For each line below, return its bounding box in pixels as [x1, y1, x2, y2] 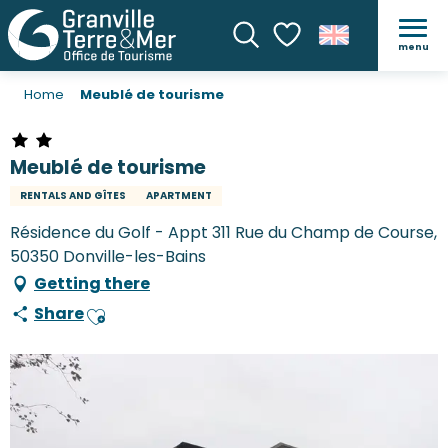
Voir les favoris [270, 61, 384, 84]
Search [230, 51, 296, 78]
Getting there [34, 272, 150, 296]
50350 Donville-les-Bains [10, 245, 206, 269]
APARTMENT [146, 188, 212, 204]
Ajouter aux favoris [84, 312, 229, 336]
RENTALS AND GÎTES [20, 188, 126, 204]
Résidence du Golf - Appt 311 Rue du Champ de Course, [10, 221, 437, 245]
